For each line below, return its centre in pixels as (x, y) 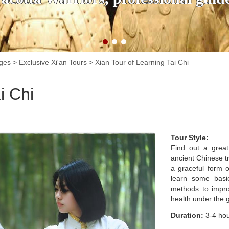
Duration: (187, 215)
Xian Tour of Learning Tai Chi (142, 62)
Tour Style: (190, 138)
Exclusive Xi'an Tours (53, 62)
